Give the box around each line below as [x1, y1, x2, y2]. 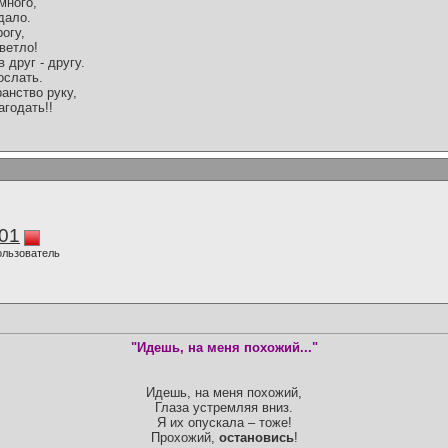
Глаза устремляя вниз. [155, 400, 293, 416]
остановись [218, 430, 294, 446]
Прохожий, [150, 430, 219, 446]
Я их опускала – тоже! [156, 415, 292, 431]
